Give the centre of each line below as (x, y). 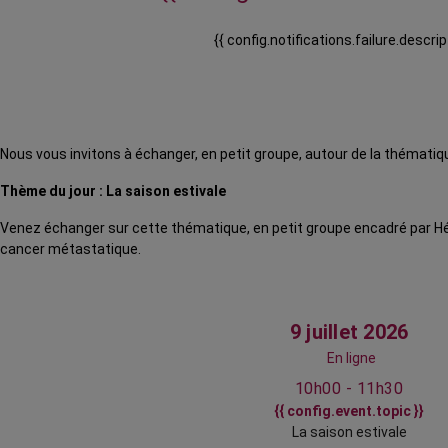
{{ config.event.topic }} (349, 411)
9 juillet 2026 (349, 332)
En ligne (351, 358)
